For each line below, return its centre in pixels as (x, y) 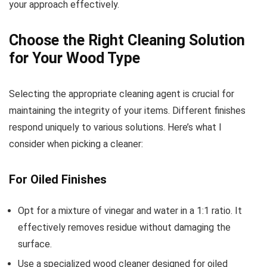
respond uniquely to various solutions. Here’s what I (115, 127)
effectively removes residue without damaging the (124, 227)
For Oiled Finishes (58, 179)
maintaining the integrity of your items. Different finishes (127, 110)
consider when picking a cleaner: (76, 144)
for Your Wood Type (74, 58)
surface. (35, 244)
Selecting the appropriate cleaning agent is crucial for (122, 94)
